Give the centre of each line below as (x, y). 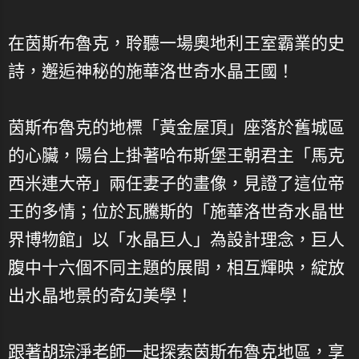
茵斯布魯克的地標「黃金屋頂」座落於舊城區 (176, 127)
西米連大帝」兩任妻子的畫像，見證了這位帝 (176, 183)
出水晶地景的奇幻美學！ (101, 295)
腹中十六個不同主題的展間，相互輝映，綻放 (176, 267)
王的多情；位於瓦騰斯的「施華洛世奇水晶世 (176, 211)
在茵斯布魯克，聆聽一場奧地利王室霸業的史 (176, 43)
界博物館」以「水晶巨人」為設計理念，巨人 (176, 239)
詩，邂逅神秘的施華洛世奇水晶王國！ (151, 71)
